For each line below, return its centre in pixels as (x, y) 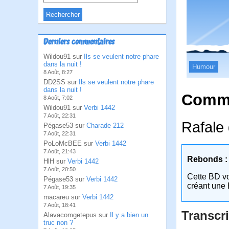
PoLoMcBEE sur (69, 143)
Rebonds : (207, 159)
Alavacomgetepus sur (77, 215)
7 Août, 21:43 (60, 151)
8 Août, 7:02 (58, 98)
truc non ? (58, 223)
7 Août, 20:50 (60, 169)
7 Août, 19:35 (60, 187)
